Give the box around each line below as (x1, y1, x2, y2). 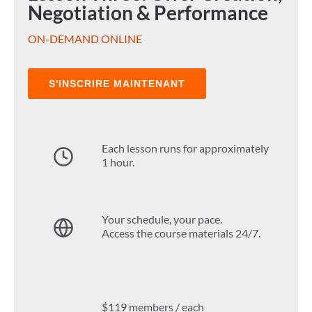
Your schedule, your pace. (102, 212, 222, 226)
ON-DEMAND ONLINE (28, 32, 142, 46)
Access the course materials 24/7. (102, 226, 260, 240)
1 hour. (102, 155, 134, 169)
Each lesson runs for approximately (102, 141, 269, 155)
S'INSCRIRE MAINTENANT (49, 78, 185, 90)
